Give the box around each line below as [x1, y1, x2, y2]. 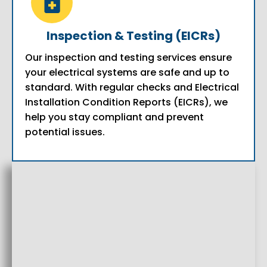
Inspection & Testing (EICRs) [46, 27, 221, 45]
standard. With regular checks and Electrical [25, 80, 239, 95]
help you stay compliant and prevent [25, 110, 204, 125]
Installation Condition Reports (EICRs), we [25, 95, 228, 110]
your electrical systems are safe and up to [25, 66, 229, 80]
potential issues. [25, 125, 105, 139]
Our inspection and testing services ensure [25, 51, 232, 65]
